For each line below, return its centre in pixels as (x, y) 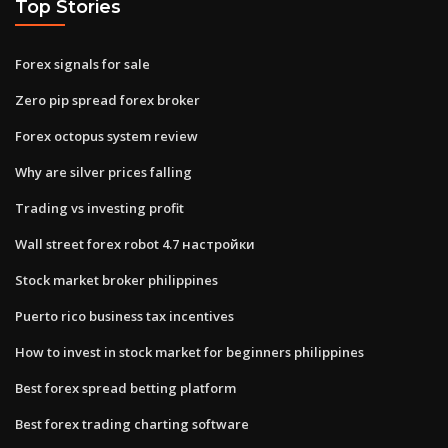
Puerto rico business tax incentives (124, 315)
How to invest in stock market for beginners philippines (189, 351)
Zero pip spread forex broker (107, 99)
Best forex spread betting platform (125, 387)
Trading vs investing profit (99, 207)
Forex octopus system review (106, 135)
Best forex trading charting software (132, 423)
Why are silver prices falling (103, 171)
